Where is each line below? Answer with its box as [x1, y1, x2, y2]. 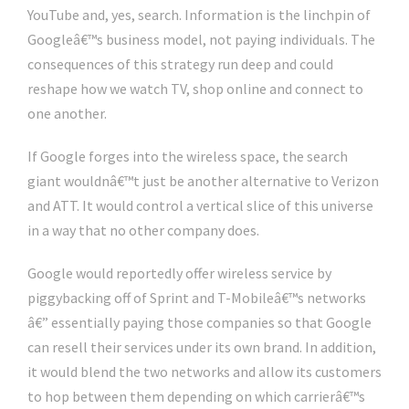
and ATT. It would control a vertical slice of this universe [27, 196, 373, 215]
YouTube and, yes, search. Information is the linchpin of [27, 5, 371, 25]
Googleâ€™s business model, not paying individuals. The [27, 30, 375, 49]
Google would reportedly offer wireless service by [27, 264, 331, 283]
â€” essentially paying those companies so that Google [27, 313, 372, 332]
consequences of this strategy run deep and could [27, 55, 333, 74]
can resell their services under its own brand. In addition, [27, 338, 376, 357]
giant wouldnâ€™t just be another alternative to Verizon [27, 172, 379, 191]
